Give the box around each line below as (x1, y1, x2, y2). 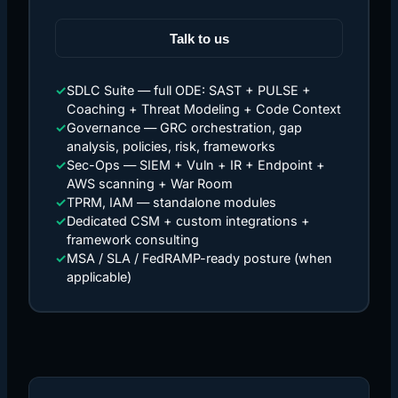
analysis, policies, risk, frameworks (67, 139, 275, 154)
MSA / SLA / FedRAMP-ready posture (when (67, 251, 332, 266)
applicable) (67, 269, 131, 284)
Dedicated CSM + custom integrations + (67, 213, 310, 228)
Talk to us (169, 30, 229, 46)
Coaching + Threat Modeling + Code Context (67, 101, 341, 116)
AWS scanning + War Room (67, 176, 233, 191)
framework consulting (67, 232, 199, 247)
